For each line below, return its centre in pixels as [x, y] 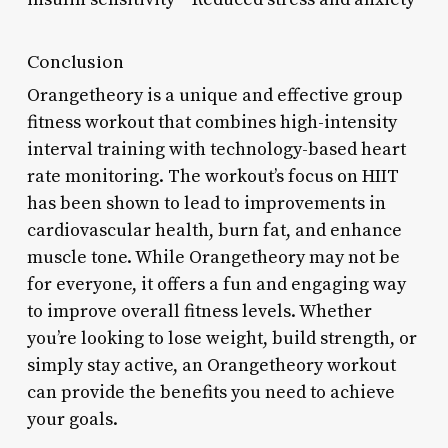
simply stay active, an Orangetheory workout [211, 365]
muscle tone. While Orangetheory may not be [213, 257]
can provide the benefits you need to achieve [210, 392]
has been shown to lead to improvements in [206, 203]
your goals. [72, 419]
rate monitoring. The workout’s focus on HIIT [212, 176]
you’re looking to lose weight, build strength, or [221, 338]
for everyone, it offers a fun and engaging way [216, 284]
